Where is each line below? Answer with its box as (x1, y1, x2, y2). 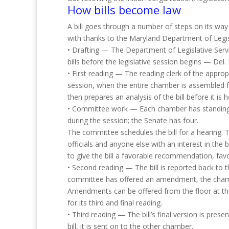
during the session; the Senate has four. (67, 116, 198, 125)
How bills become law (67, 2, 181, 17)
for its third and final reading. (67, 198, 162, 208)
